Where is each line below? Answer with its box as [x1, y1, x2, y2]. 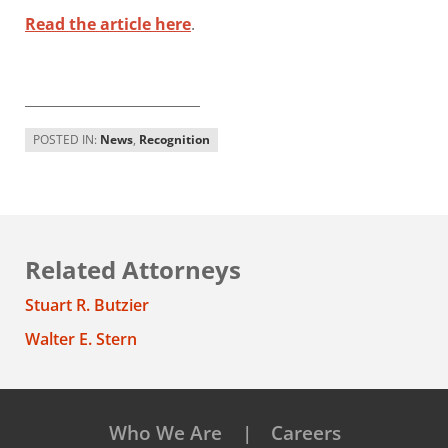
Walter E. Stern [25, 327, 137, 350]
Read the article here [25, 13, 191, 36]
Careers [270, 419, 341, 446]
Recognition [139, 130, 210, 148]
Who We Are [108, 419, 222, 446]
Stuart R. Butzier [25, 293, 149, 316]
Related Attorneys [25, 252, 241, 286]
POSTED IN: [33, 130, 100, 148]
